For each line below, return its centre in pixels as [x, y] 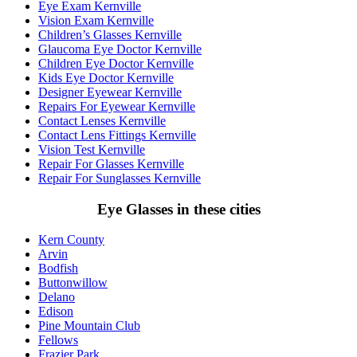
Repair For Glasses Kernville [111, 163]
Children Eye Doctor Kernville [116, 63]
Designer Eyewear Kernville [110, 92]
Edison [56, 312]
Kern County [71, 240]
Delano [57, 297]
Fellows [58, 340]
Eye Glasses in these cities [178, 209]
